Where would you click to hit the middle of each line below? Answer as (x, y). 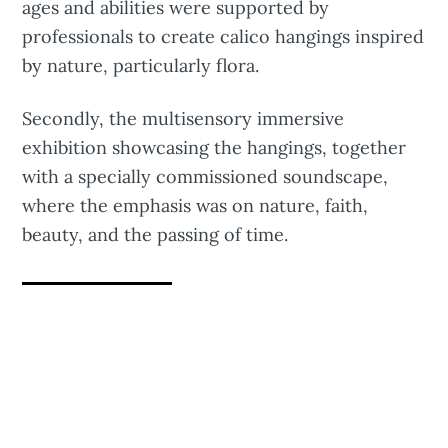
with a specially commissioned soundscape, (205, 176)
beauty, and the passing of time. (155, 234)
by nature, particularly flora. (141, 66)
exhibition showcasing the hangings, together (214, 147)
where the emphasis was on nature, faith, (195, 205)
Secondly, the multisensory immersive (183, 118)
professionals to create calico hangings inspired (223, 37)
